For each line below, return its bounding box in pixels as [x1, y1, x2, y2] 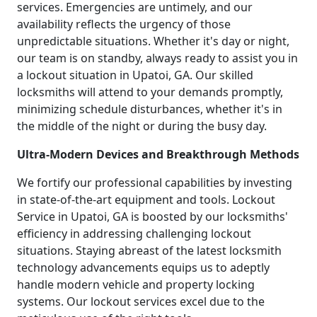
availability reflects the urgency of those [17, 16, 231, 33]
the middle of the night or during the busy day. [17, 118, 267, 134]
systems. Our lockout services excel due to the [17, 294, 265, 310]
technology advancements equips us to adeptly [17, 260, 270, 276]
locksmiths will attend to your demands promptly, [17, 84, 283, 100]
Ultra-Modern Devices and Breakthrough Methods [17, 146, 299, 163]
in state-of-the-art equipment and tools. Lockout [17, 192, 275, 208]
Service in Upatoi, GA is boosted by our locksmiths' [17, 209, 288, 225]
